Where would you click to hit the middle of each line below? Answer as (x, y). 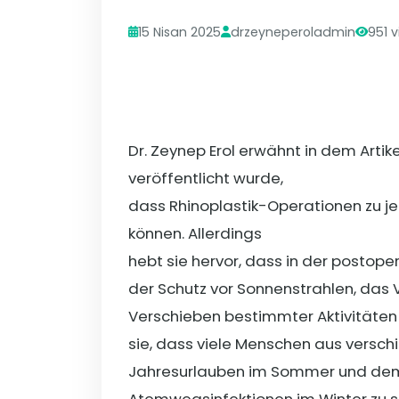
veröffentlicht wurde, (206, 178)
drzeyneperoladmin (293, 32)
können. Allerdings (195, 233)
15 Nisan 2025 (179, 32)
